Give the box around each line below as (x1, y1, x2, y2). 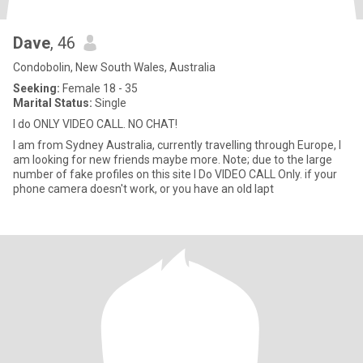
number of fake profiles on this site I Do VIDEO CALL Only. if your (13, 168, 199, 181)
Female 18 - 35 (60, 82, 138, 95)
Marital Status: (13, 96, 92, 109)
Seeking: (13, 82, 60, 95)
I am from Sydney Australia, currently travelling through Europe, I (13, 139, 157, 152)
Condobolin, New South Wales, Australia (13, 61, 216, 74)
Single (92, 96, 126, 109)
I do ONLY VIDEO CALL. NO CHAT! (13, 117, 177, 130)
